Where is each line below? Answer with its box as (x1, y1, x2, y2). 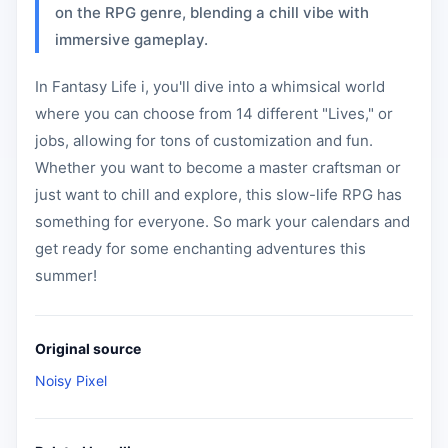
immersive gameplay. (55, 30, 208, 49)
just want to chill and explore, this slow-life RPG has (35, 185, 402, 204)
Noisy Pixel (35, 372, 107, 389)
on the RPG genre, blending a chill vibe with (55, 3, 369, 22)
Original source (35, 340, 141, 357)
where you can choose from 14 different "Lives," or (35, 104, 393, 123)
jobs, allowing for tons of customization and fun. (35, 131, 373, 150)
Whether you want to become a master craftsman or (35, 158, 401, 177)
